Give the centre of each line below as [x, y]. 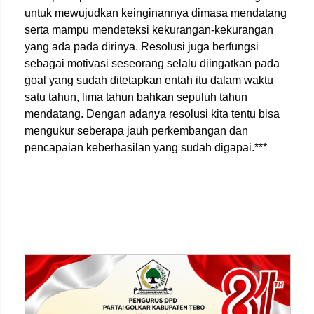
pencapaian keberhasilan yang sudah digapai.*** [146, 148]
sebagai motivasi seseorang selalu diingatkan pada [152, 63]
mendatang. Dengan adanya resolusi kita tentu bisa [152, 114]
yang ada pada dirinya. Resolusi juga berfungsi [142, 47]
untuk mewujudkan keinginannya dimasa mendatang [156, 13]
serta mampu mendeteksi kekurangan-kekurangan [149, 30]
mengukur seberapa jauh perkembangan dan [136, 131]
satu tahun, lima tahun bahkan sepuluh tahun [136, 97]
